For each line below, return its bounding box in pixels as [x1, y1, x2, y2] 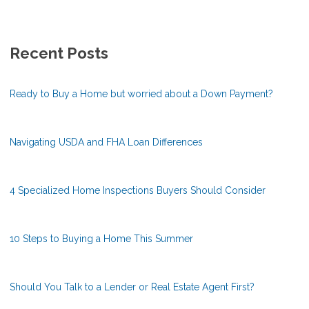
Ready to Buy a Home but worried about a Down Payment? [10, 88, 273, 100]
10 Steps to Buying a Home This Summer [10, 233, 193, 245]
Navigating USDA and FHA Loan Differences [10, 137, 203, 148]
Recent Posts [10, 44, 108, 63]
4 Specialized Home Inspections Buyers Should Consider [10, 185, 266, 197]
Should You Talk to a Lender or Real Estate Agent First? [10, 281, 255, 293]
